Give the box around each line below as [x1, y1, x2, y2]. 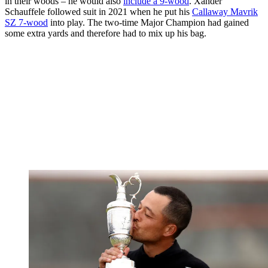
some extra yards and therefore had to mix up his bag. [5, 28, 206, 38]
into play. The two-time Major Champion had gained [48, 17, 249, 28]
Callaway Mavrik [192, 6, 258, 17]
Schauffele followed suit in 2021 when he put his [5, 6, 192, 17]
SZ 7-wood [5, 17, 48, 28]
